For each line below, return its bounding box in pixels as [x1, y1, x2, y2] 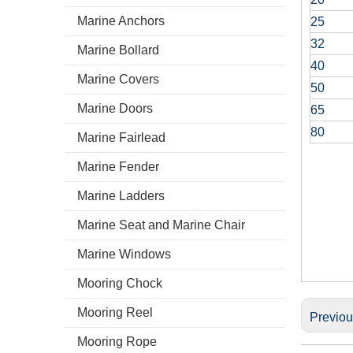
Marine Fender [77, 160, 159, 173]
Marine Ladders [77, 189, 165, 203]
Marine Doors [77, 102, 153, 115]
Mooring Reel [77, 306, 153, 319]
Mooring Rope [77, 335, 157, 348]
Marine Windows [77, 247, 171, 261]
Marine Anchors [77, 14, 165, 28]
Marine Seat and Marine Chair [77, 218, 245, 232]
